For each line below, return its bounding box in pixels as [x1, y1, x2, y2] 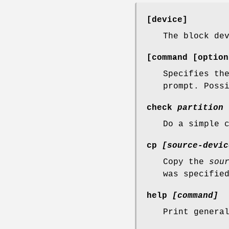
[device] [147, 15, 188, 25]
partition [177, 103, 223, 113]
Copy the [163, 157, 209, 167]
